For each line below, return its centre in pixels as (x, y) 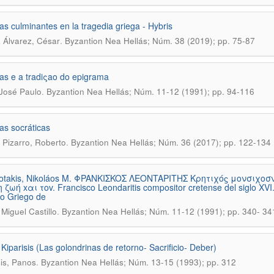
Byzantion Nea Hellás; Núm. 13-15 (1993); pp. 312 (138, 262)
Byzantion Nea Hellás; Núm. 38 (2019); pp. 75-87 (160, 41)
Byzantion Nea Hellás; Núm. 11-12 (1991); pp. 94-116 (150, 91)
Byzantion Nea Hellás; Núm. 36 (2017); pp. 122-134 (171, 142)
